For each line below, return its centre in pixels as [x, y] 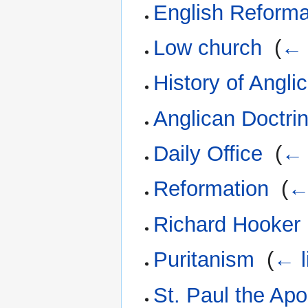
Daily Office [208, 154]
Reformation [211, 189]
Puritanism [204, 260]
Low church [208, 47]
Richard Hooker [227, 224]
